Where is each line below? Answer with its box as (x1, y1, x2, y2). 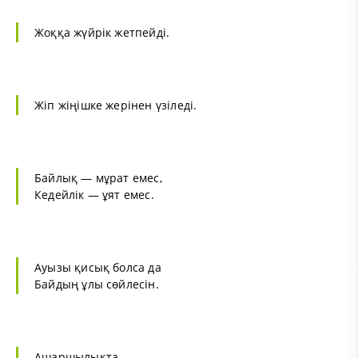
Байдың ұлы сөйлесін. (34, 276, 159, 292)
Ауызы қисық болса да (34, 260, 161, 276)
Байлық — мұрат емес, (34, 170, 162, 186)
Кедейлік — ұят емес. (34, 187, 154, 203)
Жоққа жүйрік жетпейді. (34, 25, 170, 41)
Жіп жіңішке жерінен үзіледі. (34, 97, 197, 113)
